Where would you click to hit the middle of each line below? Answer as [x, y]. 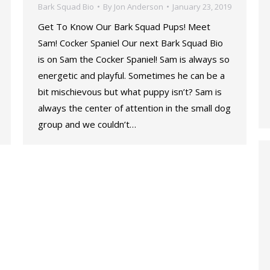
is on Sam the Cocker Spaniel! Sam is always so [134, 59]
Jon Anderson [139, 7]
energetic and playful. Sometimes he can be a [131, 75]
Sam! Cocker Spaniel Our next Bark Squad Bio [130, 43]
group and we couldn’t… [87, 124]
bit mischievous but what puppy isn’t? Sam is [130, 92]
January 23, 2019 [202, 7]
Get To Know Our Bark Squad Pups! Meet [124, 27]
